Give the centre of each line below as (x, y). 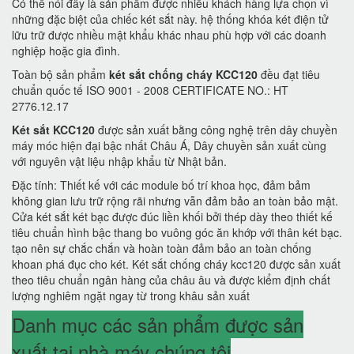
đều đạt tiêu (289, 75)
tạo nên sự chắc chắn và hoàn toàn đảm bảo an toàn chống (162, 249)
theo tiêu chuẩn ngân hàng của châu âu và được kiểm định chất (171, 280)
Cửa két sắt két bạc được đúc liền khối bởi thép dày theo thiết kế (172, 217)
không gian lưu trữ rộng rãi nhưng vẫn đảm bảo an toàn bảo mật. (175, 201)
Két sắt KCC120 (53, 130)
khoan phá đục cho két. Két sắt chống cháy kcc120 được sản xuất (176, 264)
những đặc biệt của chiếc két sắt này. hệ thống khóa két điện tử (170, 19)
